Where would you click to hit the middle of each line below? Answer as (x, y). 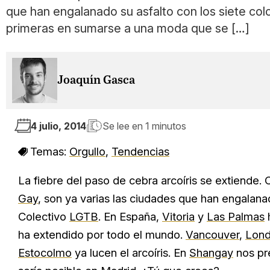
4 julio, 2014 (58, 126)
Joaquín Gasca (96, 80)
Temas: (50, 151)
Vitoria (178, 216)
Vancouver (212, 234)
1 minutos (166, 126)
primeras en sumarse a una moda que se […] (128, 28)
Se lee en (124, 126)
